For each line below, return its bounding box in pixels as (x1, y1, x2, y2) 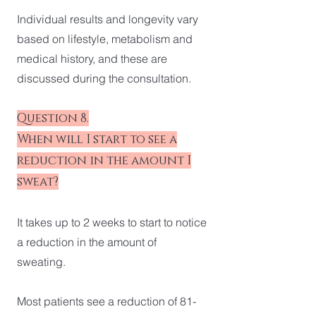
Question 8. (17, 110, 89, 126)
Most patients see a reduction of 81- (17, 294, 196, 308)
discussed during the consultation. (17, 71, 191, 85)
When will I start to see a (17, 131, 177, 147)
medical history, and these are (17, 51, 167, 66)
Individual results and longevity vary (17, 12, 198, 26)
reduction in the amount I (17, 152, 191, 169)
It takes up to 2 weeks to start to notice (17, 215, 207, 229)
